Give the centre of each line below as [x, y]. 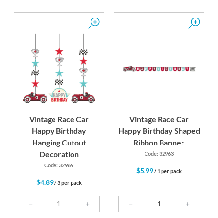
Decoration [59, 154]
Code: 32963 [159, 154]
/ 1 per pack [168, 171]
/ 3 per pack [67, 183]
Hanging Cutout [59, 143]
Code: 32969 [59, 165]
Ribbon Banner [159, 143]
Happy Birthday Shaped [159, 131]
